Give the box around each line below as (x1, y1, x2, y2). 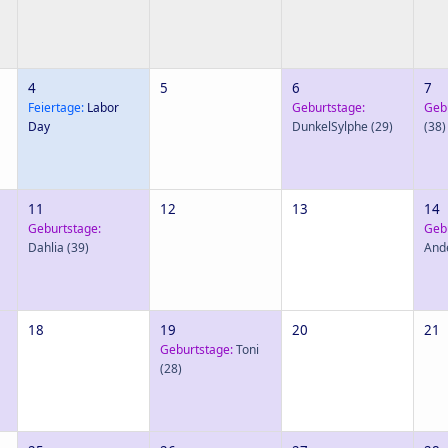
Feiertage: (28, 99, 84, 116)
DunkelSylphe (292, 118, 368, 135)
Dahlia (28, 239, 64, 256)
